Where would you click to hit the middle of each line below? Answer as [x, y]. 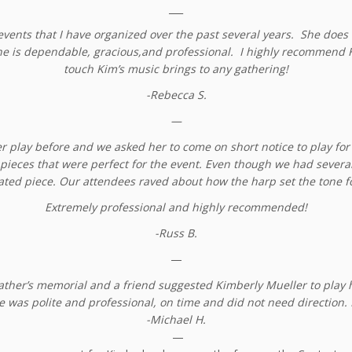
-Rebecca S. [176, 95]
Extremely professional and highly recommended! [176, 207]
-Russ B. [176, 233]
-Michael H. [176, 319]
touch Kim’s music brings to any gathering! [176, 69]
